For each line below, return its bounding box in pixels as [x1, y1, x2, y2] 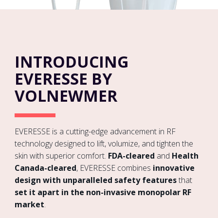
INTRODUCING [15, 51, 128, 72]
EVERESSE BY [15, 68, 112, 89]
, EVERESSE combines [76, 163, 153, 174]
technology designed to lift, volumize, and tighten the [15, 138, 193, 149]
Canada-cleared [15, 163, 76, 174]
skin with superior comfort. [15, 150, 108, 162]
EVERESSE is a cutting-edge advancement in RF [15, 126, 176, 137]
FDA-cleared [108, 150, 155, 162]
